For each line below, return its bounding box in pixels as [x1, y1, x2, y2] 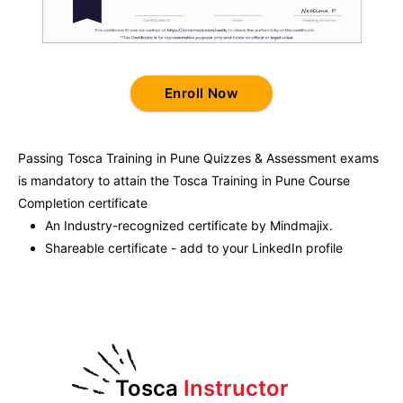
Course [305, 172, 350, 188]
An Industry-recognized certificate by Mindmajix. [45, 217, 333, 233]
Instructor [183, 374, 289, 401]
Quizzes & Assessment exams [200, 149, 379, 166]
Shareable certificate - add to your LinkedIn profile [45, 239, 343, 255]
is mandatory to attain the [18, 172, 173, 188]
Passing [18, 149, 67, 166]
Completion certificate [18, 194, 148, 210]
